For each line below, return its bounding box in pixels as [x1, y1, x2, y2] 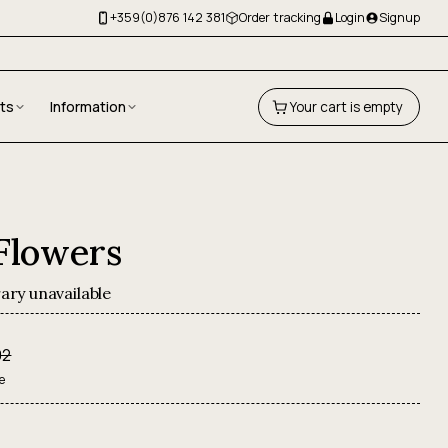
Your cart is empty [290, 97, 403, 116]
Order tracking [239, 9, 321, 26]
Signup [379, 9, 420, 26]
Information [49, 97, 126, 116]
